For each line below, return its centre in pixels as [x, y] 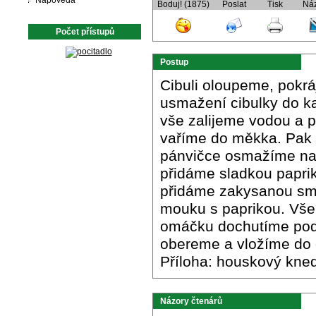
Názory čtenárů [191, 301]
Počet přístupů [85, 32]
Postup [174, 62]
